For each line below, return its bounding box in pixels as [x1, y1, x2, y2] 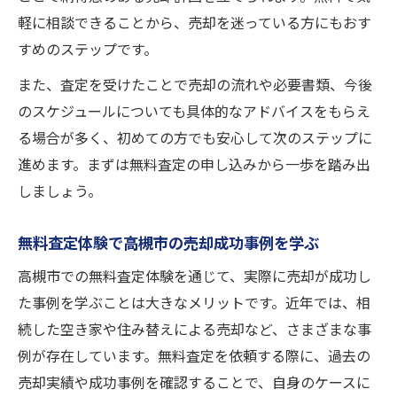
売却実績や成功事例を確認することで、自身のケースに [18, 374, 370, 392]
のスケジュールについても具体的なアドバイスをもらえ [18, 103, 370, 121]
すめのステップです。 [18, 41, 158, 58]
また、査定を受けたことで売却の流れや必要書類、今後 [18, 76, 372, 94]
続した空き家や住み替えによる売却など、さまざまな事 [18, 321, 371, 339]
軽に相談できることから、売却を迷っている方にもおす [18, 14, 371, 32]
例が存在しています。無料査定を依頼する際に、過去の [18, 347, 370, 365]
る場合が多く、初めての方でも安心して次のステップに [18, 129, 372, 147]
